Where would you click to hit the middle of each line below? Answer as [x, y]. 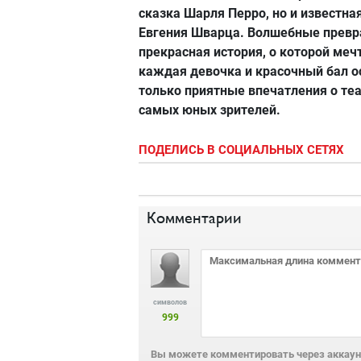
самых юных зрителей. [210, 110]
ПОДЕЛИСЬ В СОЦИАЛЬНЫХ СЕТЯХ [241, 150]
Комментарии [194, 218]
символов [170, 302]
